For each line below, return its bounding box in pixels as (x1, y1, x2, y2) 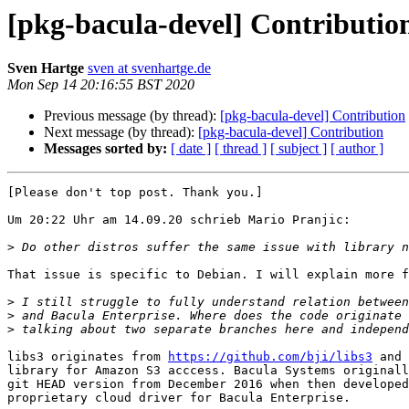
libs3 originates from (7, 350, 168, 364)
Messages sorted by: (44, 141, 167, 157)
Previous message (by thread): (44, 108, 220, 124)
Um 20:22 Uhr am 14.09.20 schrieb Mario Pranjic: (7, 213, 351, 227)
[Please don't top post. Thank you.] (7, 185, 263, 200)
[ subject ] (270, 141, 327, 157)
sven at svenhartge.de (88, 60, 211, 77)
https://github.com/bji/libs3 (168, 350, 372, 364)
